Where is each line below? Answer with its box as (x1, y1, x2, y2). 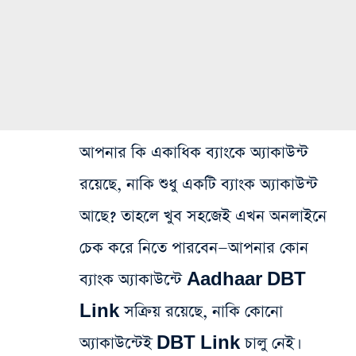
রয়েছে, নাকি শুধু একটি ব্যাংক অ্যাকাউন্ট (79, 173, 318, 196)
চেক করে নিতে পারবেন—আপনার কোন (79, 237, 308, 260)
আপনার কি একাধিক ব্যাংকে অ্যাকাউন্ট (79, 141, 308, 164)
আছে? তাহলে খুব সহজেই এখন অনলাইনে (79, 205, 327, 228)
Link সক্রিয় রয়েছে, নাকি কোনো (79, 300, 283, 323)
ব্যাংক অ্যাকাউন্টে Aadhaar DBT (79, 269, 306, 292)
